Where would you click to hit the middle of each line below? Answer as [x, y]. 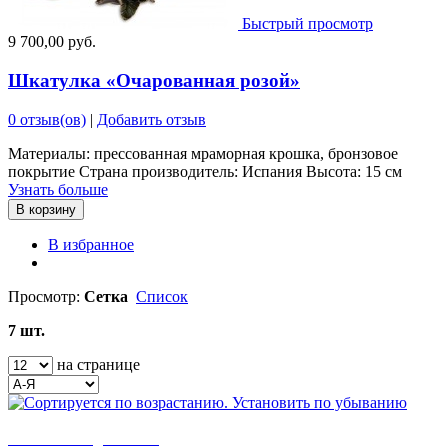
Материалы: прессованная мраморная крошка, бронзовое [203, 153]
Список [162, 296]
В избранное [91, 244]
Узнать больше [58, 189]
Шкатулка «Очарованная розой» [154, 81]
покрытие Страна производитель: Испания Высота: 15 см [205, 171]
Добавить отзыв [151, 119]
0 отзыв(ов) [47, 119]
